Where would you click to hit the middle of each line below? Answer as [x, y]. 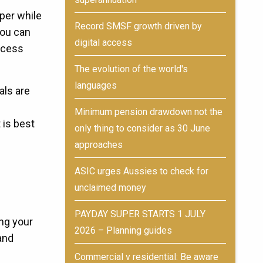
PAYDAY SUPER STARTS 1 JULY [140, 214]
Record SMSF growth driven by [138, 26]
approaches [99, 145]
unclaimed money [110, 188]
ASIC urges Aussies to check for [141, 171]
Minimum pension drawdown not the [149, 112]
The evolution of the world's [131, 69]
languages [96, 85]
